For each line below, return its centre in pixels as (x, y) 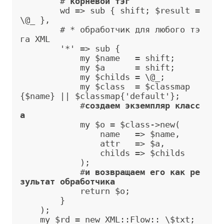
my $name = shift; (50, 58)
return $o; (50, 191)
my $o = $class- (117, 124)
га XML (35, 39)
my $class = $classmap (50, 86)
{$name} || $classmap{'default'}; (100, 96)
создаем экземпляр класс (142, 105)
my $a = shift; (50, 67)
